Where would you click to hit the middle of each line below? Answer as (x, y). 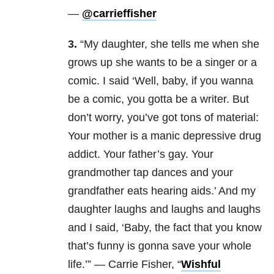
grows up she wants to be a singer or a (162, 63)
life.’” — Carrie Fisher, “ (124, 265)
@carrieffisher (119, 14)
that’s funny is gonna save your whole (160, 246)
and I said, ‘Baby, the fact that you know (165, 228)
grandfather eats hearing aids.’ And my (162, 191)
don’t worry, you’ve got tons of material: (163, 118)
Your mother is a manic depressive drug (165, 136)
